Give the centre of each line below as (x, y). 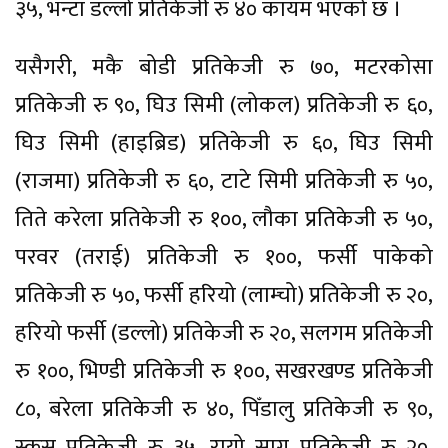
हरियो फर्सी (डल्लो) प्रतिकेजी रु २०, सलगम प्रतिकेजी (224, 333)
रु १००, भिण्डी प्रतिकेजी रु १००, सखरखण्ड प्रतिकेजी (224, 371)
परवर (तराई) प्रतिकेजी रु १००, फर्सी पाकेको (224, 257)
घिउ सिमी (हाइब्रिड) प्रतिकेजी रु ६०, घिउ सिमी (224, 143)
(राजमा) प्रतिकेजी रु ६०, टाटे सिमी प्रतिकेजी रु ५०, (224, 181)
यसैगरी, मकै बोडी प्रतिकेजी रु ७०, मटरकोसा (224, 67)
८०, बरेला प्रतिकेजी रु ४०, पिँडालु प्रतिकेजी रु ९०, (224, 409)
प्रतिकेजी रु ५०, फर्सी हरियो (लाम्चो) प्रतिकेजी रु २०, (224, 295)
